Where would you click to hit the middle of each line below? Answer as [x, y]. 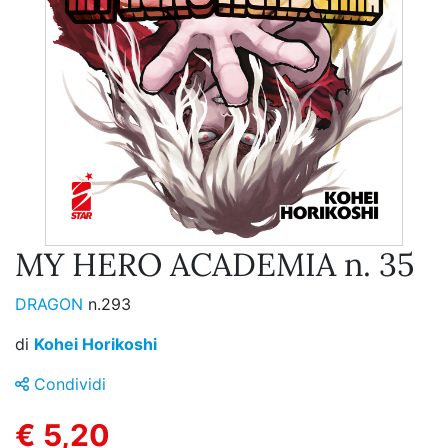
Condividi [67, 384]
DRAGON [51, 304]
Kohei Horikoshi [95, 344]
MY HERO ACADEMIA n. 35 [214, 265]
